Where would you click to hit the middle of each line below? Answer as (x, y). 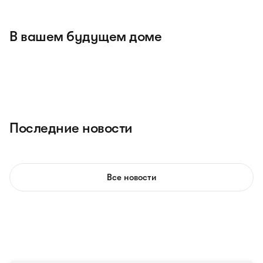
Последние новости (71, 128)
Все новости (131, 177)
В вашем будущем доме (86, 36)
